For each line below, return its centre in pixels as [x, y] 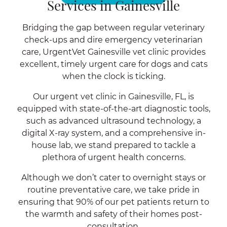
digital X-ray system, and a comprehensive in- [113, 133]
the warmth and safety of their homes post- [113, 214]
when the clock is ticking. [113, 76]
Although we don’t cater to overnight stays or [113, 178]
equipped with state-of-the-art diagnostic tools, [113, 109]
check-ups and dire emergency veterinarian [113, 40]
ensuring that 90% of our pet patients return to [113, 202]
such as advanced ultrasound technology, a [113, 121]
